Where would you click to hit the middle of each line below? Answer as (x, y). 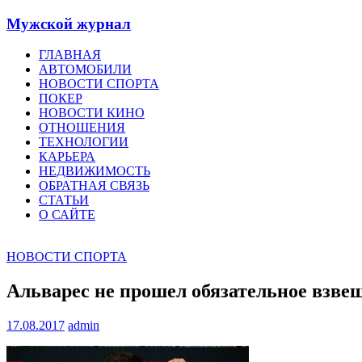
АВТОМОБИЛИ (85, 69)
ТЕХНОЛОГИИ (84, 142)
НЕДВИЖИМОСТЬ (95, 171)
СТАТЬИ (64, 200)
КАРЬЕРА (67, 157)
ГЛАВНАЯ (70, 55)
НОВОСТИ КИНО (92, 113)
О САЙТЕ (67, 215)
